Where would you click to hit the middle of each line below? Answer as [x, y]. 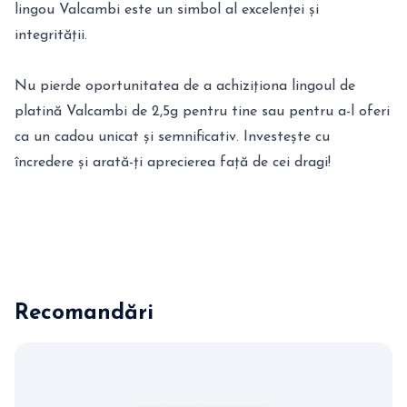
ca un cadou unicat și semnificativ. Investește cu [172, 137]
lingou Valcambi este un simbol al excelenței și [167, 10]
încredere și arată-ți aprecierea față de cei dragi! [173, 163]
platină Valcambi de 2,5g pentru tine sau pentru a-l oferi [202, 112]
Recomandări [84, 313]
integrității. [51, 35]
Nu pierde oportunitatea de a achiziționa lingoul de [185, 86]
